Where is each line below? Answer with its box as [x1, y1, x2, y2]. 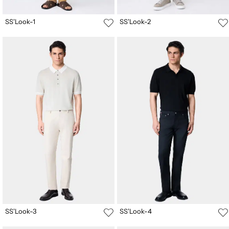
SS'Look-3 [5, 207, 36, 216]
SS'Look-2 [120, 17, 151, 26]
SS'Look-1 [5, 17, 35, 26]
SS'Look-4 [120, 207, 152, 216]
